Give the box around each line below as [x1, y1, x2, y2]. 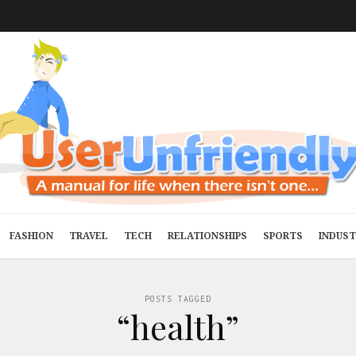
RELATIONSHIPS [168, 229, 247, 242]
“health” [117, 304, 239, 349]
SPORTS [263, 229, 303, 242]
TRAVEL [69, 229, 108, 242]
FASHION [10, 229, 53, 242]
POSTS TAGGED [145, 294, 211, 304]
